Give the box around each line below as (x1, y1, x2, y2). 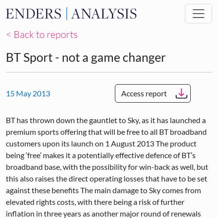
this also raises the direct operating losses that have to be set (6, 174, 207, 183)
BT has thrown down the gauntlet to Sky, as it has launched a (6, 115, 206, 125)
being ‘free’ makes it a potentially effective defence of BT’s (6, 150, 196, 160)
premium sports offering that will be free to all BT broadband (6, 127, 207, 136)
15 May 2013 (6, 89, 50, 98)
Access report (121, 89, 167, 98)
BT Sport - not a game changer (6, 50, 166, 64)
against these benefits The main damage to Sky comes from (6, 185, 201, 195)
